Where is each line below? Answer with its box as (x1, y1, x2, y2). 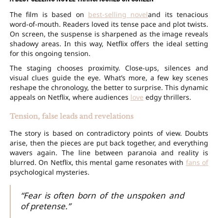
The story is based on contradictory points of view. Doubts (10, 128, 208, 138)
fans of (185, 158, 209, 167)
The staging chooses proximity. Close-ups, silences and (10, 63, 208, 73)
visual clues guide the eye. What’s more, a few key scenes (10, 73, 208, 83)
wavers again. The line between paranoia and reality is (10, 148, 208, 158)
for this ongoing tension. (10, 49, 91, 58)
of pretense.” (20, 200, 71, 212)
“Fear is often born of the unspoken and (20, 190, 184, 201)
